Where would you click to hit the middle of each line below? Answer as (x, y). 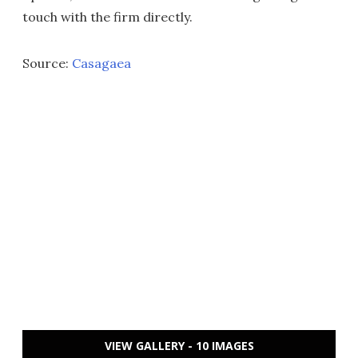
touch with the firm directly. (107, 16)
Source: (47, 63)
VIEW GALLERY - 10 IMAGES (179, 345)
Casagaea (101, 63)
